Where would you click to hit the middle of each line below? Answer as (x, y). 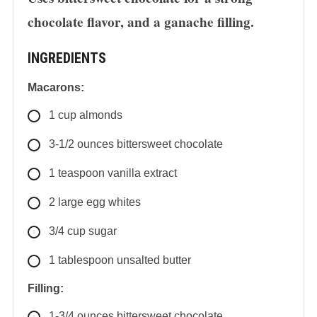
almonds (100, 115)
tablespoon (86, 260)
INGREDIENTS (67, 58)
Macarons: (56, 87)
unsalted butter (154, 260)
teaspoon (81, 173)
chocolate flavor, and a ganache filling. (140, 22)
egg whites (113, 202)
